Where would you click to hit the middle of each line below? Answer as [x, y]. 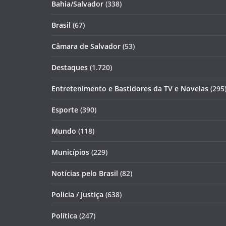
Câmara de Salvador [86, 46]
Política [64, 216]
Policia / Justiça [77, 194]
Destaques [70, 67]
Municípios [70, 152]
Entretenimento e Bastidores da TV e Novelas [130, 89]
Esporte [65, 110]
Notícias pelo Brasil [85, 173]
